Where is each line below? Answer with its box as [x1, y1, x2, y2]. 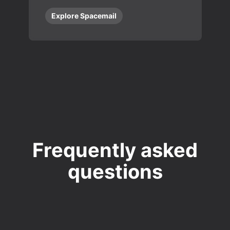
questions [67, 160, 163, 183]
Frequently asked [32, 138, 198, 162]
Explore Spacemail [51, 11, 117, 20]
